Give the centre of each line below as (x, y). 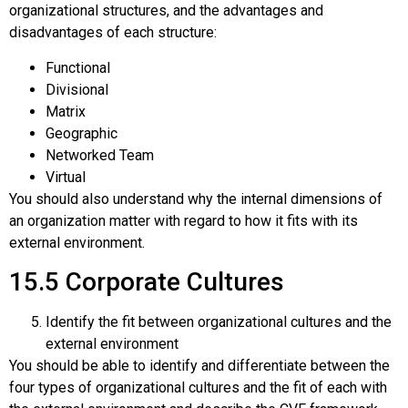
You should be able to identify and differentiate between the (199, 366)
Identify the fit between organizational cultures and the (219, 322)
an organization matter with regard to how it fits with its (184, 220)
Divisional (77, 89)
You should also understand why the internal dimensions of (196, 199)
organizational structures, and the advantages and (166, 11)
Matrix (66, 111)
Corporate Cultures (175, 282)
